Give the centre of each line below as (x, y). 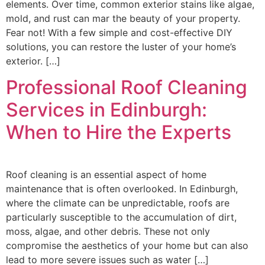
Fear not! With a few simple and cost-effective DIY (119, 33)
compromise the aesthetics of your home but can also (127, 246)
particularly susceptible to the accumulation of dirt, (121, 217)
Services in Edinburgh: (106, 110)
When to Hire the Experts (119, 132)
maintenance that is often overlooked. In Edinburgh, (122, 189)
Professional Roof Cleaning (127, 88)
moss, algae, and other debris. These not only (108, 232)
